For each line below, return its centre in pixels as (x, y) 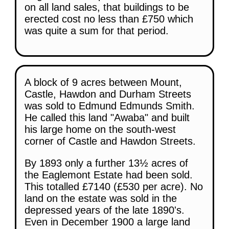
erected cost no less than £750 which (109, 19)
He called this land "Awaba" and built (107, 117)
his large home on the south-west (100, 129)
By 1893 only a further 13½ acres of (106, 163)
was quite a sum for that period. (97, 30)
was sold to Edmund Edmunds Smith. (110, 106)
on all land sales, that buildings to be (107, 7)
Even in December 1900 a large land (107, 222)
